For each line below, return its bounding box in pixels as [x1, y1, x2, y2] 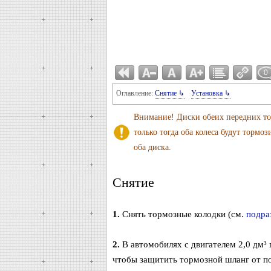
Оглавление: [116, 89, 155, 97]
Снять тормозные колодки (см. [119, 209, 246, 219]
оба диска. [133, 143, 171, 152]
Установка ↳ [191, 89, 230, 97]
